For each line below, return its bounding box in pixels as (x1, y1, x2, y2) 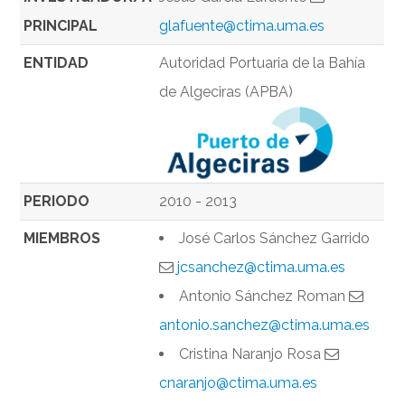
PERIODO (24, 193, 90, 211)
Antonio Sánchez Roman (179, 287, 350, 306)
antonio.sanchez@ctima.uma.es (159, 316, 371, 334)
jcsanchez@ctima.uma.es (177, 259, 346, 277)
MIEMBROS (24, 230, 101, 248)
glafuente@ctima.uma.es (159, 17, 325, 35)
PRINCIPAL (24, 17, 99, 35)
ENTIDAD (24, 54, 89, 72)
